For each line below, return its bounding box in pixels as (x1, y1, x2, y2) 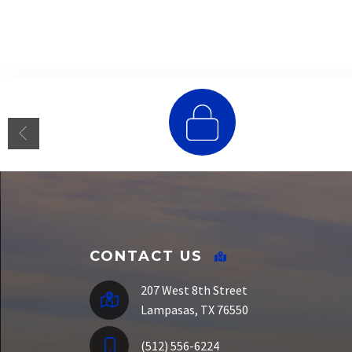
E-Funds (175, 167, 229, 187)
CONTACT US (90, 247, 203, 266)
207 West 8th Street (141, 282, 247, 299)
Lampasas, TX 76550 (141, 302, 248, 318)
